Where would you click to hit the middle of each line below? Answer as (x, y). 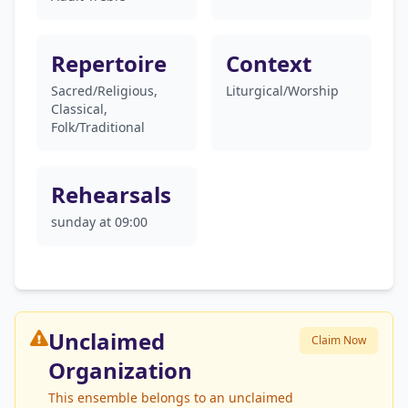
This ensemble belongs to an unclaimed (171, 398)
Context (269, 63)
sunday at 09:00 (99, 222)
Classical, (79, 109)
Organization (120, 370)
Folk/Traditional (98, 127)
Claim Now (339, 340)
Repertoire (109, 63)
